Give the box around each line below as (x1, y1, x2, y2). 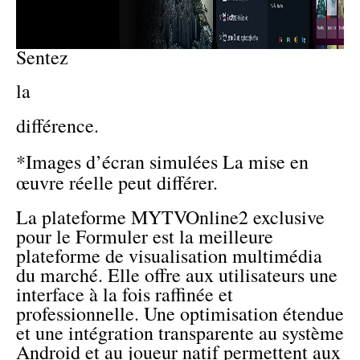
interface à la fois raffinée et (16, 281, 233, 308)
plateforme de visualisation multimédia (16, 243, 322, 269)
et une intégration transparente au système (16, 320, 344, 346)
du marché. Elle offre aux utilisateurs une (16, 262, 337, 288)
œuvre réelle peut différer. (16, 170, 218, 196)
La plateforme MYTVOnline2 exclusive (16, 204, 325, 231)
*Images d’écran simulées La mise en (16, 149, 309, 175)
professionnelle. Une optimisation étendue (16, 301, 344, 327)
